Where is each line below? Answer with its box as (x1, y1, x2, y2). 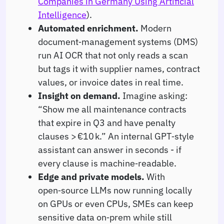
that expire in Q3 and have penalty (38, 116, 175, 128)
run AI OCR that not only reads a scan (38, 48, 188, 61)
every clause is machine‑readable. (38, 156, 176, 169)
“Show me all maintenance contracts (38, 102, 186, 115)
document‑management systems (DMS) (38, 35, 198, 47)
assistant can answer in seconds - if (38, 143, 181, 155)
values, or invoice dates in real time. (38, 75, 183, 88)
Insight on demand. (38, 89, 120, 101)
